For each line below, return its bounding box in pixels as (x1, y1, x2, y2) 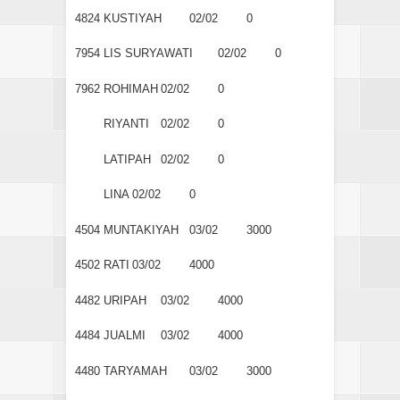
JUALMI (104, 329, 146, 343)
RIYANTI (104, 117, 149, 131)
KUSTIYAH (104, 11, 162, 25)
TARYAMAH (104, 363, 167, 378)
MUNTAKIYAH (104, 222, 179, 237)
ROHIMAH (104, 81, 158, 96)
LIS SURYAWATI (104, 46, 193, 61)
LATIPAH (104, 152, 151, 166)
